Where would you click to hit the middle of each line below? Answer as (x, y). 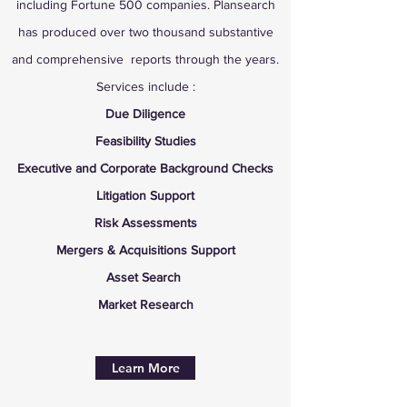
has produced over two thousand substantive (145, 32)
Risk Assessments (145, 223)
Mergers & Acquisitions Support (145, 250)
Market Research (145, 304)
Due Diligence (145, 114)
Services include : (145, 86)
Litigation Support (145, 195)
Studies (173, 141)
